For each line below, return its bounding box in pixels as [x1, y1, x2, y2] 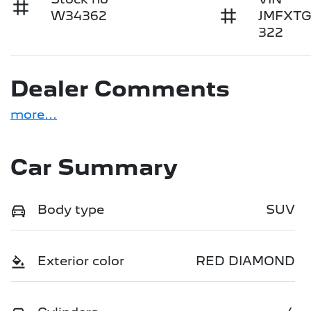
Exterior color [37, 253, 124, 269]
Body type [37, 202, 104, 217]
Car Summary [10, 154, 178, 181]
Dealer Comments [10, 76, 230, 103]
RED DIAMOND [196, 253, 295, 269]
